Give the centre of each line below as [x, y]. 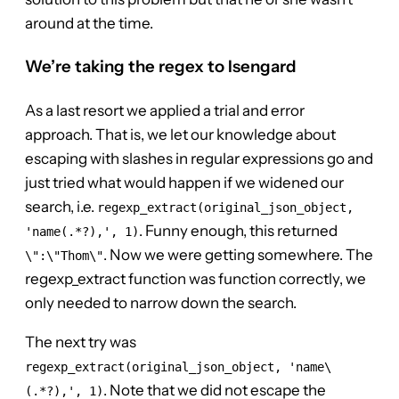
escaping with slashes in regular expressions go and [199, 159]
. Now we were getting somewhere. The [238, 255]
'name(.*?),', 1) [82, 232]
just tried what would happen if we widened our [184, 183]
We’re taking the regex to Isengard [161, 67]
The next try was [81, 342]
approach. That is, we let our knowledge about [180, 135]
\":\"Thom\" [64, 256]
